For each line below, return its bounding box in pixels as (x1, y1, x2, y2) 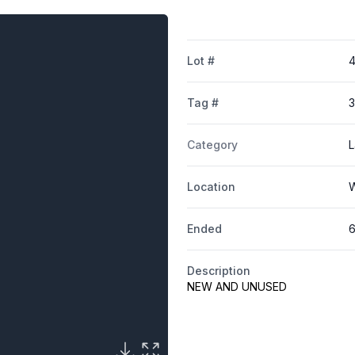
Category (186, 138, 238, 152)
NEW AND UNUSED (186, 280, 287, 294)
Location (186, 180, 235, 194)
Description (186, 264, 250, 278)
